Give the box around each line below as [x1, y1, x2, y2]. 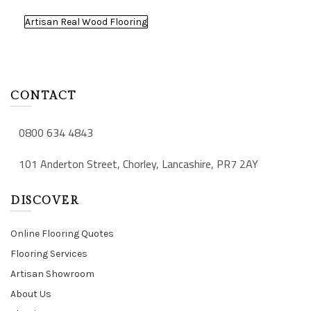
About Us [10, 288, 51, 300]
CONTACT [10, 90, 77, 103]
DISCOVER [10, 194, 78, 208]
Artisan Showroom [10, 268, 94, 280]
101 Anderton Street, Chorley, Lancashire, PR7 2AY [19, 153, 258, 174]
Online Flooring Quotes [10, 228, 114, 239]
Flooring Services [10, 248, 87, 260]
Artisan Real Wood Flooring [25, 16, 147, 28]
